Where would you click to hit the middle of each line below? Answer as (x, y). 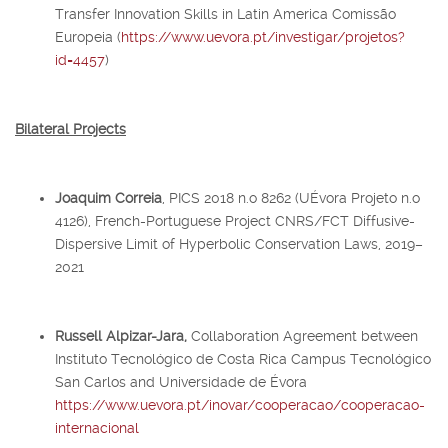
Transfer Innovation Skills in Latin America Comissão (225, 13)
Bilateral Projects (70, 128)
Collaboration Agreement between (304, 335)
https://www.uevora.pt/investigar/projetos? (263, 36)
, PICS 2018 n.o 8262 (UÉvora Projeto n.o (291, 197)
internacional (97, 427)
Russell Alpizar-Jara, (123, 335)
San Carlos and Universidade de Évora (181, 381)
